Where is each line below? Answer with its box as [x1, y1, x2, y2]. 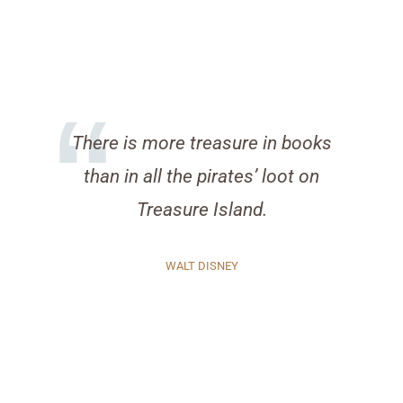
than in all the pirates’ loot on [84, 166, 319, 188]
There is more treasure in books [71, 132, 332, 155]
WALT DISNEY [165, 259, 238, 273]
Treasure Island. [136, 199, 267, 221]
